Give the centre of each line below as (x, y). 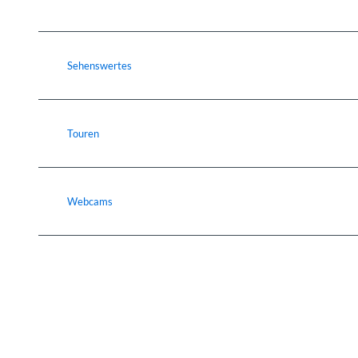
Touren (83, 134)
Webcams (90, 202)
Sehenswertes (99, 66)
